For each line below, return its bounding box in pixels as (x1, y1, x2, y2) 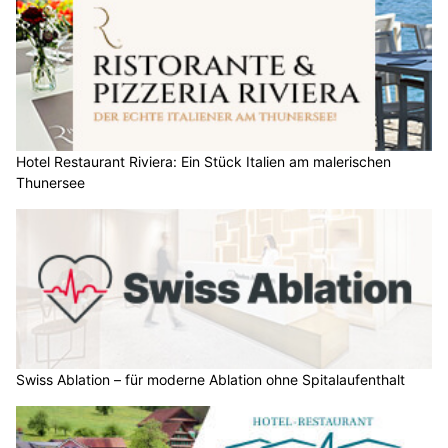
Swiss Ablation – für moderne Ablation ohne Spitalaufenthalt (16, 322, 405, 340)
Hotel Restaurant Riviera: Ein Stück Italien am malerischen (16, 105, 391, 123)
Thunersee (16, 126, 85, 144)
